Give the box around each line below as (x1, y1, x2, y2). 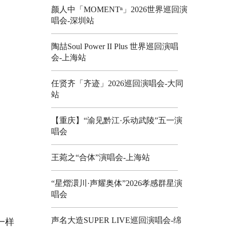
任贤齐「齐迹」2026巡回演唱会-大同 (51, 79, 183, 88)
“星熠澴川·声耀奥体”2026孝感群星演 (51, 178, 182, 187)
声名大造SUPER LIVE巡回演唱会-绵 (51, 215, 181, 224)
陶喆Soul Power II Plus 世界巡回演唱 (51, 42, 178, 51)
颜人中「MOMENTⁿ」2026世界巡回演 (51, 5, 187, 14)
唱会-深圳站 (51, 16, 94, 25)
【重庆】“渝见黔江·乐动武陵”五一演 (51, 116, 182, 125)
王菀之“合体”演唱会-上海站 (51, 153, 150, 162)
